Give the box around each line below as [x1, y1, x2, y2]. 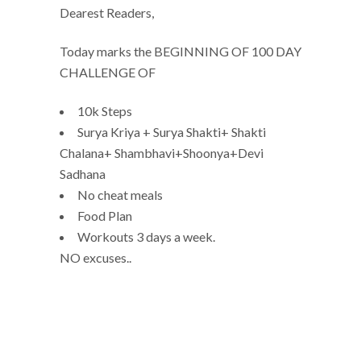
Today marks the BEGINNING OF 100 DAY [60, 44, 301, 59]
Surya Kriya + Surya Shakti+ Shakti [77, 124, 266, 139]
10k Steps [77, 103, 132, 118]
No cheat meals [77, 187, 165, 202]
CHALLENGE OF [60, 64, 158, 80]
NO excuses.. [60, 250, 131, 265]
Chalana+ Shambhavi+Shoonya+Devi [60, 145, 263, 160]
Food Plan [77, 208, 135, 223]
